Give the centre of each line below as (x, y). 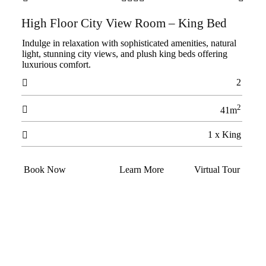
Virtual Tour (217, 170)
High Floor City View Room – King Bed (124, 23)
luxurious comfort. (56, 64)
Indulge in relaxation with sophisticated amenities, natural (129, 43)
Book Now (45, 170)
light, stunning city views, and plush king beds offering (124, 54)
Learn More (141, 170)
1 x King (224, 134)
